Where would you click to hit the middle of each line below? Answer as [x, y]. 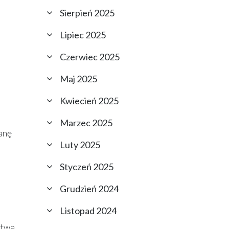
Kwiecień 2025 [89, 101]
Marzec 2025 [86, 123]
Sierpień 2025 [87, 13]
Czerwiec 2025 [90, 57]
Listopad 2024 [88, 211]
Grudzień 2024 [89, 189]
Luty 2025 [80, 145]
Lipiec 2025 [83, 35]
